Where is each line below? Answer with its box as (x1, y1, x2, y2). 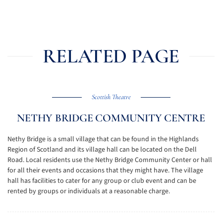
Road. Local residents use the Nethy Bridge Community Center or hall (7, 155, 212, 165)
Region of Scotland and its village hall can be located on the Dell (7, 145, 197, 155)
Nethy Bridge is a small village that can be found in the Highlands (7, 134, 199, 144)
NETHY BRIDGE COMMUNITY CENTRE (17, 111, 205, 124)
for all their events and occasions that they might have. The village (7, 166, 203, 175)
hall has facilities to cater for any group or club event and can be (7, 176, 196, 186)
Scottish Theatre (91, 93, 131, 101)
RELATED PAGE (42, 44, 180, 68)
